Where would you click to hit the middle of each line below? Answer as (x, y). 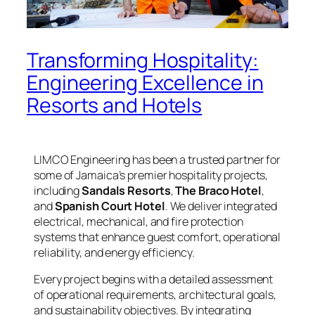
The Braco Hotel (218, 190)
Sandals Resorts (126, 190)
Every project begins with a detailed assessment (154, 279)
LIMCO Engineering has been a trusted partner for (157, 159)
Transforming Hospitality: (143, 60)
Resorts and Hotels (115, 105)
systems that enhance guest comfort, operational (157, 237)
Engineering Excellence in (145, 82)
